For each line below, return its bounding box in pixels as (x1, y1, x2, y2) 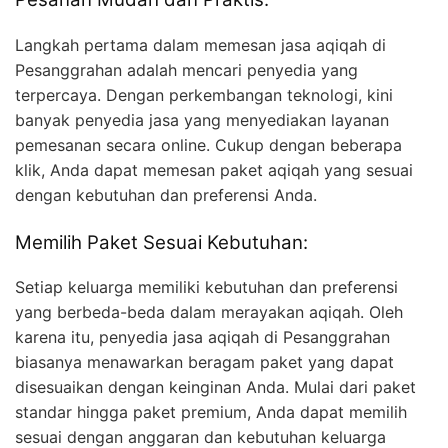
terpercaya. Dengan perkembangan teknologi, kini (15, 84, 393, 105)
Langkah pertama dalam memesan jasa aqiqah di (15, 34, 386, 55)
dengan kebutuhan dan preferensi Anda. (15, 184, 317, 205)
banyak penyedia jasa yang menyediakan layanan (15, 109, 389, 130)
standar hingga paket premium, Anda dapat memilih (15, 402, 407, 423)
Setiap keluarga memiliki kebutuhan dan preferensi (15, 277, 398, 298)
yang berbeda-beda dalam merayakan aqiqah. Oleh (15, 302, 403, 323)
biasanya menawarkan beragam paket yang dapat (15, 352, 394, 373)
